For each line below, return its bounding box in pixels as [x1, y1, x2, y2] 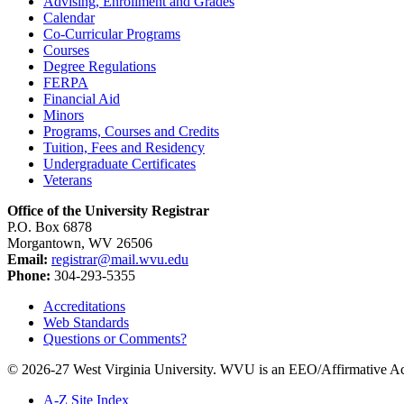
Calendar [43, 9, 95, 25]
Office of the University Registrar [7, 202, 209, 218]
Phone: [7, 267, 50, 283]
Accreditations [43, 298, 125, 314]
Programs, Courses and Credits [43, 123, 219, 139]
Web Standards [43, 314, 129, 330]
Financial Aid [43, 90, 120, 106]
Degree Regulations [43, 58, 156, 74]
